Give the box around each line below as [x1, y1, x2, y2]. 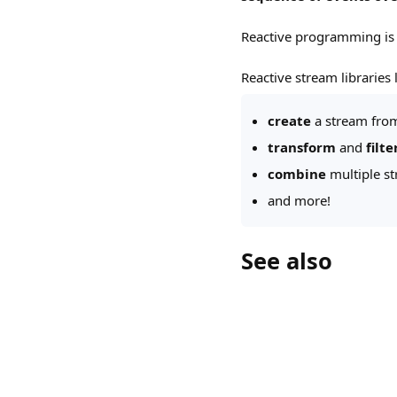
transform [268, 137, 336, 156]
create [268, 111, 311, 129]
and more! [268, 191, 331, 209]
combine [268, 164, 326, 183]
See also [241, 245, 332, 276]
